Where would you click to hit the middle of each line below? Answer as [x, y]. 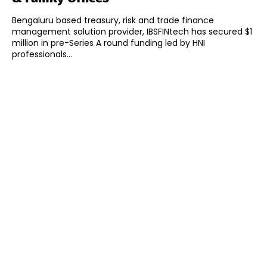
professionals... [42, 55]
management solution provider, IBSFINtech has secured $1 [132, 32]
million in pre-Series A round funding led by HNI [108, 43]
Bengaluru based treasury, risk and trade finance [113, 21]
